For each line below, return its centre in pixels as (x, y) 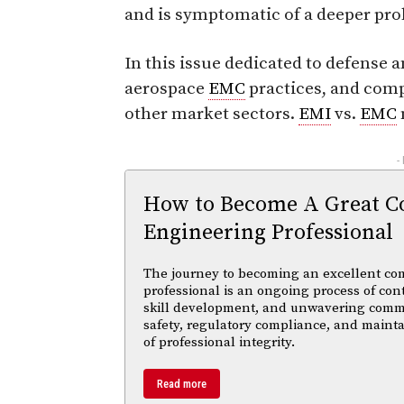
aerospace (166, 88)
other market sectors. (211, 114)
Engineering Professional (268, 232)
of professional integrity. (219, 342)
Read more (182, 383)
